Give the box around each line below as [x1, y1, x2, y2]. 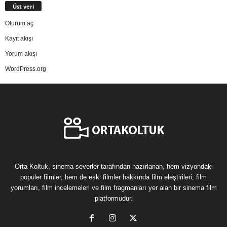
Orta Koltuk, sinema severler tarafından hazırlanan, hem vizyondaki [14, 163, 213, 171]
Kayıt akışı [5, 35, 33, 43]
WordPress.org [5, 65, 46, 73]
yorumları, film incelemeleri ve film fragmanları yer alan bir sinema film [10, 184, 217, 192]
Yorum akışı [5, 50, 37, 58]
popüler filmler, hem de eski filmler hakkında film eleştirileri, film [20, 173, 207, 181]
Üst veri [13, 3, 34, 11]
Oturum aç [5, 20, 33, 27]
